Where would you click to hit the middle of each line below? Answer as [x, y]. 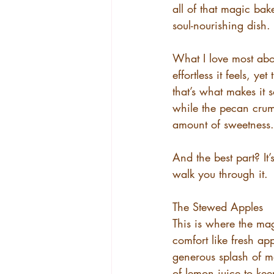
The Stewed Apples [218, 207]
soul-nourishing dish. [221, 25]
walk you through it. [220, 174]
